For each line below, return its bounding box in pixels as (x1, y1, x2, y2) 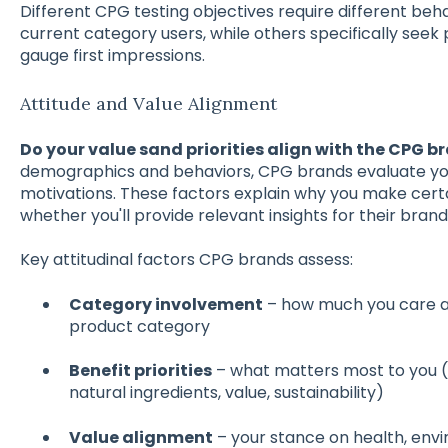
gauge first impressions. (19, 44, 205, 68)
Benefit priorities (68, 359, 212, 383)
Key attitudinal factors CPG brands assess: (19, 248, 353, 272)
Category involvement (68, 292, 263, 316)
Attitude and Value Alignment (19, 91, 277, 115)
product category (68, 314, 210, 338)
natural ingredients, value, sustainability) (68, 381, 384, 405)
